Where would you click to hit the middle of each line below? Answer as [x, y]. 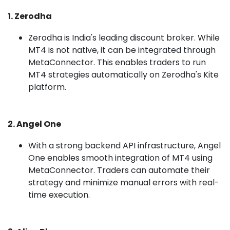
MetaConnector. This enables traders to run [117, 62]
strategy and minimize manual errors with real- [124, 182]
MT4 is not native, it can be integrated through [122, 50]
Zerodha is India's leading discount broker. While [124, 37]
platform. [47, 87]
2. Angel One [34, 124]
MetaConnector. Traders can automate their [119, 170]
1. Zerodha [30, 16]
